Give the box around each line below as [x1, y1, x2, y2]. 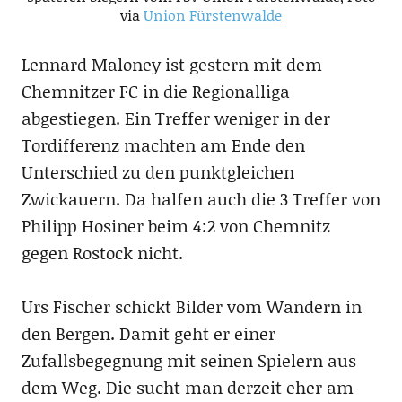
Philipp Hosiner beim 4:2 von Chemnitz [21, 213, 330, 238]
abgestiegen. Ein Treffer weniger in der [21, 105, 330, 130]
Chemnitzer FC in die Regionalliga [21, 78, 290, 103]
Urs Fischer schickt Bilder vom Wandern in [21, 293, 362, 319]
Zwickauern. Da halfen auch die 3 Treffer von [21, 186, 380, 211]
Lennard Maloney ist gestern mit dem [21, 51, 322, 76]
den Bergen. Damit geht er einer [21, 320, 275, 345]
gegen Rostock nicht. [21, 240, 183, 265]
